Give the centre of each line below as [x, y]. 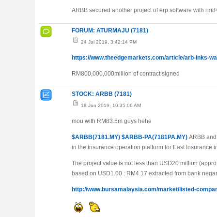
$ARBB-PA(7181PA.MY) [155, 137]
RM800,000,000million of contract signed [126, 74]
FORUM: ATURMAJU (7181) [110, 31]
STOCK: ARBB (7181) [102, 94]
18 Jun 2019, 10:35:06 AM [110, 105]
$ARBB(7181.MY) [96, 137]
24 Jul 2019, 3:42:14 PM [108, 42]
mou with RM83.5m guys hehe [112, 121]
